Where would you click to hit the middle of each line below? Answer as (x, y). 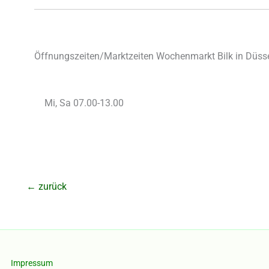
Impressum (32, 263)
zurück (51, 187)
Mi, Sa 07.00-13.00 (84, 103)
